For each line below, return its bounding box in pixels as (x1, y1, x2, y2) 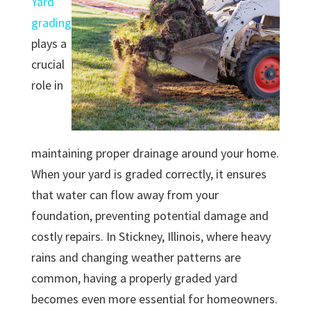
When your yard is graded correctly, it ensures (31, 166, 267, 183)
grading (31, 15, 72, 31)
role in (31, 77, 63, 94)
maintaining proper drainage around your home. (31, 145, 279, 162)
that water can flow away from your (31, 187, 219, 203)
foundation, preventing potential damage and (31, 208, 269, 224)
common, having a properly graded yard (31, 270, 237, 287)
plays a (31, 35, 67, 52)
